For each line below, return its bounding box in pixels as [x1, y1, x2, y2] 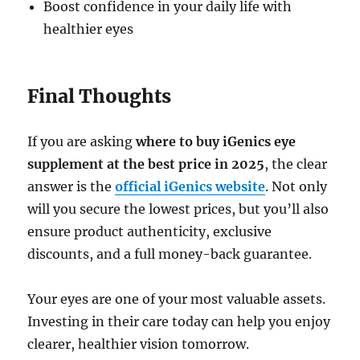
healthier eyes [43, 21, 134, 38]
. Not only [265, 178, 328, 195]
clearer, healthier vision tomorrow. [27, 336, 250, 353]
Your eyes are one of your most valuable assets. [27, 291, 326, 308]
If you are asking [27, 133, 137, 150]
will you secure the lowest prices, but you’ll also [27, 201, 329, 218]
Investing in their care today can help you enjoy [27, 313, 331, 330]
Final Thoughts [27, 84, 172, 108]
